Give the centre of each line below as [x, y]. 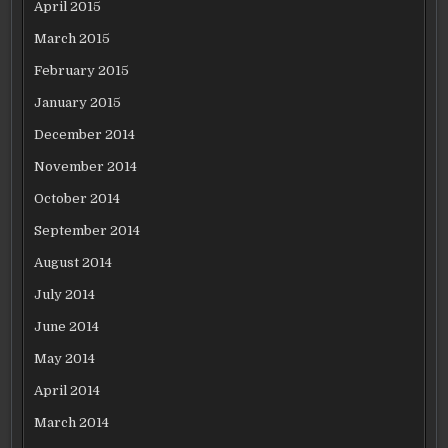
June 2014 [67, 326]
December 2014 [85, 134]
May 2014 [65, 358]
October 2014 [77, 198]
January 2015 [78, 102]
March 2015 [72, 38]
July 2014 [65, 294]
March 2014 [72, 422]
